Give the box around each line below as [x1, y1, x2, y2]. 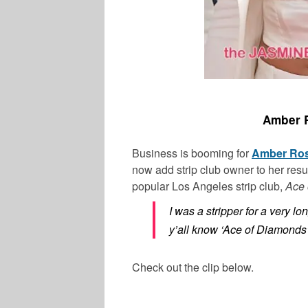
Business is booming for [132, 144, 252, 161]
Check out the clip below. [132, 258, 254, 275]
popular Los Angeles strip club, [132, 177, 285, 194]
